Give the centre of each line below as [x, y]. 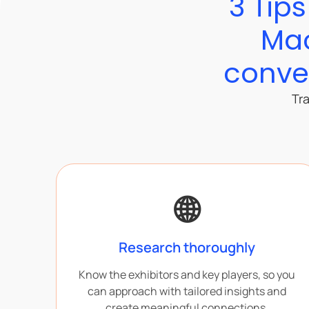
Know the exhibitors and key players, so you [187, 275]
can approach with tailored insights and [187, 291]
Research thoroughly [187, 248]
